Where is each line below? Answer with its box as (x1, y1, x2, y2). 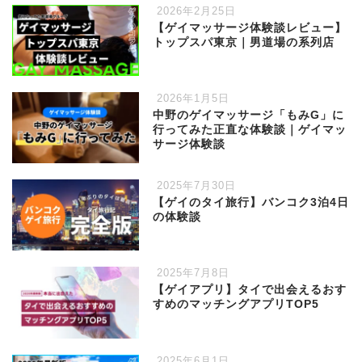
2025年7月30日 (153, 179, 237, 192)
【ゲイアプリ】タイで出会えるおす (153, 284, 347, 297)
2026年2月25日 (153, 4, 237, 17)
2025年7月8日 (153, 267, 230, 280)
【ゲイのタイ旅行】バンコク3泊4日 (153, 196, 350, 209)
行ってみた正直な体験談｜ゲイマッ (153, 124, 347, 137)
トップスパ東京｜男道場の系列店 (153, 36, 335, 48)
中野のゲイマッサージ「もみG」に (153, 109, 345, 122)
